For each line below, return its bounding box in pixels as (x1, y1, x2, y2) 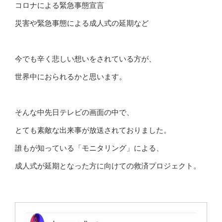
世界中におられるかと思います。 (15, 71, 126, 81)
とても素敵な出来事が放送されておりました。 (15, 125, 171, 135)
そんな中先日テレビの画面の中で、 (15, 107, 134, 117)
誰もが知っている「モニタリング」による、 (15, 143, 164, 153)
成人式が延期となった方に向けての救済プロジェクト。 (15, 161, 201, 170)
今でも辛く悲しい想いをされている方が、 (15, 54, 156, 63)
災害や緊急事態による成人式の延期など (15, 18, 149, 28)
